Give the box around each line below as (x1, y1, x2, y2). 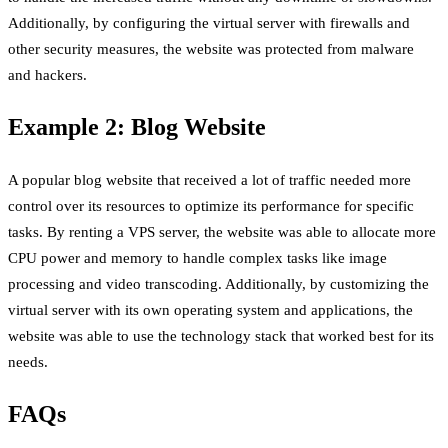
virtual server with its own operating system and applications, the (8, 302, 413, 319)
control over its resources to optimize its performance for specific (8, 198, 414, 215)
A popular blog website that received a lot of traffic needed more (8, 172, 411, 189)
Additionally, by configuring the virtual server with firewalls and (8, 15, 410, 32)
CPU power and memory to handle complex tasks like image (8, 250, 387, 267)
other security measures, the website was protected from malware (8, 41, 414, 58)
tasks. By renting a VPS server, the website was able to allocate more (8, 224, 436, 241)
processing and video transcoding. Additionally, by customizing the (8, 276, 429, 293)
